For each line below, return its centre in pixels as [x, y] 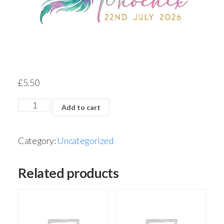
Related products [68, 173]
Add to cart [81, 107]
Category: [38, 141]
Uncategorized [85, 141]
